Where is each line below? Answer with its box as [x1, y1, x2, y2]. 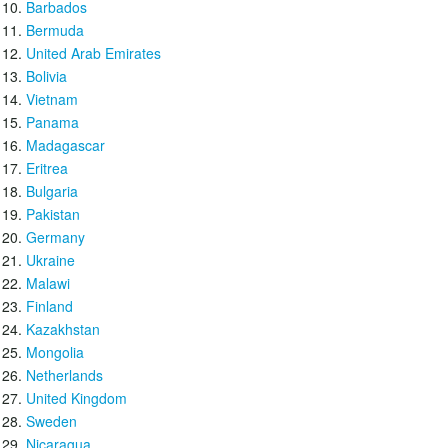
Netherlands [26, 365, 103, 385]
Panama [26, 112, 79, 132]
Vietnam [26, 89, 78, 109]
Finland [26, 296, 73, 316]
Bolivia [26, 66, 67, 86]
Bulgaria [26, 181, 78, 201]
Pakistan [26, 204, 80, 224]
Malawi [26, 273, 70, 293]
